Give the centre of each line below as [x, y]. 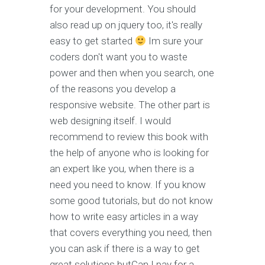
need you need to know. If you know [128, 185]
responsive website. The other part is [130, 105]
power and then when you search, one [132, 73]
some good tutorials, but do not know [131, 201]
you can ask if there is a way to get [125, 249]
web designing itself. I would [110, 121]
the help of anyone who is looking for [129, 153]
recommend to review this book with [129, 137]
